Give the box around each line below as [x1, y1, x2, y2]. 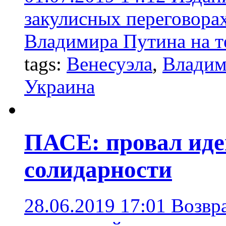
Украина [24, 75, 95, 97]
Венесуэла [67, 52, 152, 75]
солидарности [24, 156, 172, 183]
